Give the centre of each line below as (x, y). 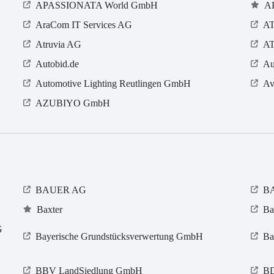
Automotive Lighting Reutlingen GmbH (113, 84)
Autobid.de (57, 64)
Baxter (50, 210)
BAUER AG (61, 190)
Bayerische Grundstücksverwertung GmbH (120, 237)
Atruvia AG (59, 45)
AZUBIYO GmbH (73, 103)
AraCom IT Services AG (84, 25)
